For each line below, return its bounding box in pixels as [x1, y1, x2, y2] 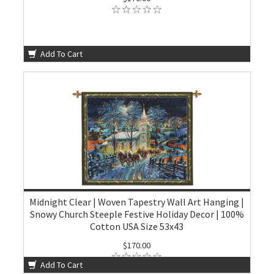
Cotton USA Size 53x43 [90, 220, 184, 232]
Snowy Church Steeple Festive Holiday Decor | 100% [29, 208, 244, 220]
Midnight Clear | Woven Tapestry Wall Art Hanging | [29, 196, 245, 208]
